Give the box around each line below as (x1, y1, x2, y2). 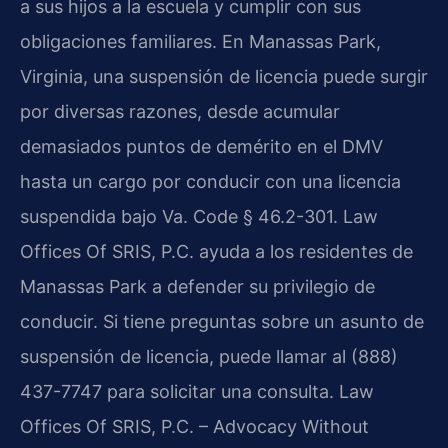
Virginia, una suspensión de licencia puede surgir (20, 66, 428, 88)
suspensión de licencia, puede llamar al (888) (20, 346, 398, 368)
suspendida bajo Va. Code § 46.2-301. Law (20, 206, 378, 228)
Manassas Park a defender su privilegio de (20, 276, 375, 298)
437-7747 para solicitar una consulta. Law (20, 381, 374, 403)
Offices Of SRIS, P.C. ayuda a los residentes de (20, 241, 413, 263)
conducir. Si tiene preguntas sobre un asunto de (20, 311, 424, 333)
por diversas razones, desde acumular (20, 101, 340, 123)
